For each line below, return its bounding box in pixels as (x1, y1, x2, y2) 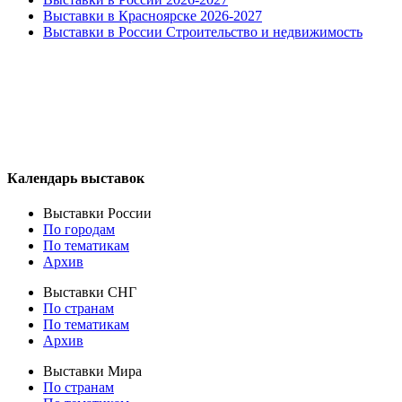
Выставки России (43, 205, 152, 222)
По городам (43, 222, 115, 238)
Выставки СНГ (43, 284, 136, 301)
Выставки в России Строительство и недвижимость (43, 23, 363, 39)
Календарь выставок (7, 170, 144, 186)
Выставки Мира (43, 363, 142, 380)
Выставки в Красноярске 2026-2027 (43, 7, 262, 23)
